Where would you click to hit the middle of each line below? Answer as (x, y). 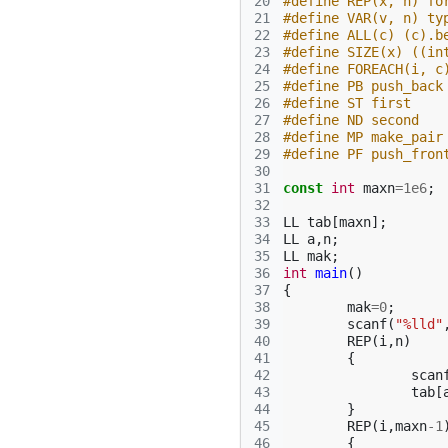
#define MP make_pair (363, 137)
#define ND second (351, 120)
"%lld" (419, 324)
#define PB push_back (363, 86)
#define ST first (347, 103)
